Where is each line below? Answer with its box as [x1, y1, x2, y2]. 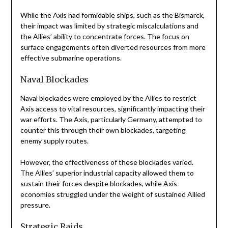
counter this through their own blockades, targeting [20, 126, 186, 135]
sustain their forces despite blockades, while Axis [20, 179, 177, 188]
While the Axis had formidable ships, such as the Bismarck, [20, 11, 205, 20]
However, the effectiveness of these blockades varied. [20, 158, 193, 167]
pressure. [20, 201, 50, 210]
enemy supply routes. [20, 136, 89, 146]
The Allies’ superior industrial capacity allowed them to [20, 168, 194, 178]
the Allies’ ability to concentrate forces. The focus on [20, 32, 189, 41]
